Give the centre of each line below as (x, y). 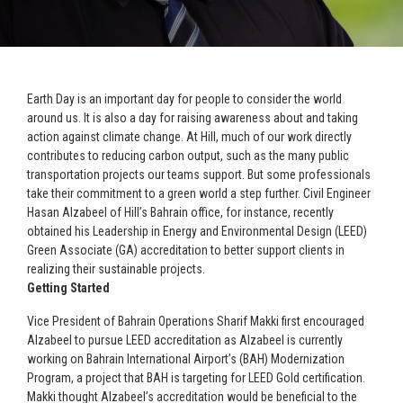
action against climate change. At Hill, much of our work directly (189, 137)
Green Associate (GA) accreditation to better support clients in (186, 250)
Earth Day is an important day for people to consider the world (184, 99)
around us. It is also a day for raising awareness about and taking (193, 118)
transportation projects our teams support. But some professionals (199, 175)
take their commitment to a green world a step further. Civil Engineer (199, 193)
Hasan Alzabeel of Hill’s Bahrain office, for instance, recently (180, 212)
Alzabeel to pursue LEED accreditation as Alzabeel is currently (185, 340)
